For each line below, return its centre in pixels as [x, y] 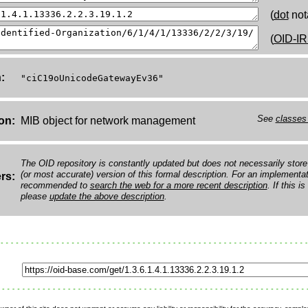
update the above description [107, 196]
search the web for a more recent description [178, 185]
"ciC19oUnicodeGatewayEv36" [92, 78]
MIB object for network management [108, 121]
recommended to [55, 185]
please [35, 196]
